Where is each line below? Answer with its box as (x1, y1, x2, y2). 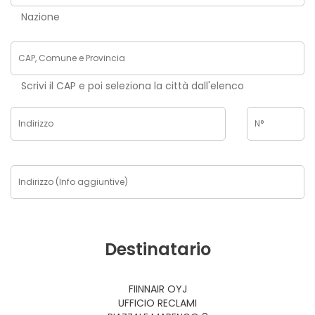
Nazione (21, 10, 60, 24)
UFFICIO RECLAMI (118, 296, 197, 310)
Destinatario (104, 238, 211, 261)
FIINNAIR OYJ (128, 282, 187, 296)
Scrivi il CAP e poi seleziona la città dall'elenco (21, 79, 244, 93)
